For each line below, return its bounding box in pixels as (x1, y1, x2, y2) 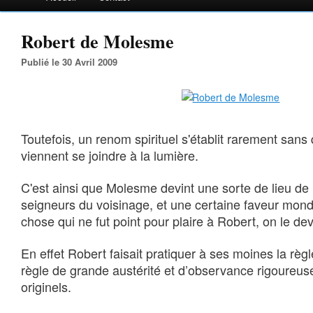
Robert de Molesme (21, 28, 174, 54)
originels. (21, 277, 71, 296)
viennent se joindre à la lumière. (21, 146, 198, 164)
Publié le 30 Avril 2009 (27, 55, 117, 68)
